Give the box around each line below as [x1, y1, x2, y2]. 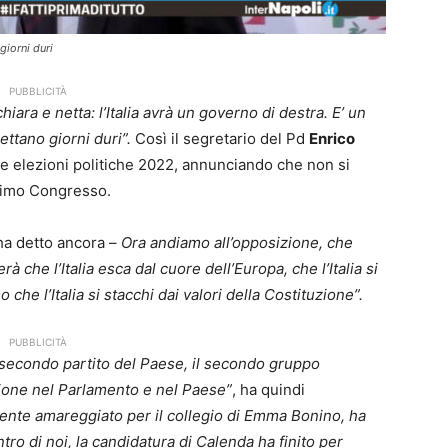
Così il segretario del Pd [131, 129, 309, 149]
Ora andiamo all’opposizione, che [121, 233, 353, 253]
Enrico [309, 129, 355, 149]
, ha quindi [232, 380, 305, 400]
